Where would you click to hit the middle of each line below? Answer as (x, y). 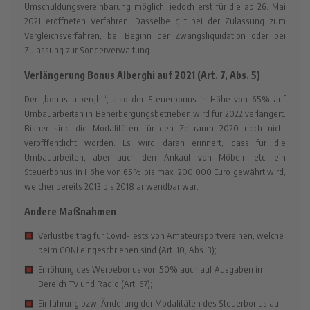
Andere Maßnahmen (70, 211)
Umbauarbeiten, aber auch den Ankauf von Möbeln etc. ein (155, 157)
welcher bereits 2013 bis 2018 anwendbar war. (112, 186)
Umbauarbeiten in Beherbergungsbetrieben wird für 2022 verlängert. (155, 113)
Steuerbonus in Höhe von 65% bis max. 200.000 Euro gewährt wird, (155, 172)
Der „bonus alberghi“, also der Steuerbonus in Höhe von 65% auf (155, 99)
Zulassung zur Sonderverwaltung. (89, 49)
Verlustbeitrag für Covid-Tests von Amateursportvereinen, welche (161, 236)
